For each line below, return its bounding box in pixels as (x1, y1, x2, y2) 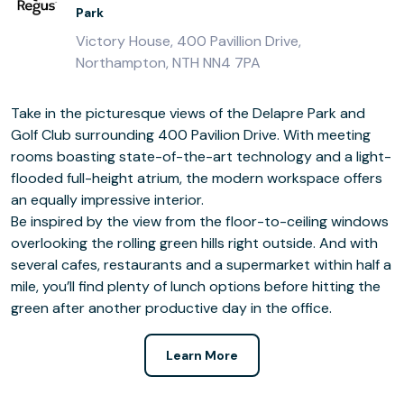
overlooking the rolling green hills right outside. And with (11, 234, 378, 252)
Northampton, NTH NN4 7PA (76, 53, 261, 72)
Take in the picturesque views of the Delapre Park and (11, 104, 365, 123)
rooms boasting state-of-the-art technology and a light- (11, 147, 391, 166)
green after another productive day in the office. (11, 298, 332, 317)
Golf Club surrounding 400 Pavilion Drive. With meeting (11, 125, 371, 144)
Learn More (166, 347, 238, 363)
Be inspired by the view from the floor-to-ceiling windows (11, 212, 389, 231)
